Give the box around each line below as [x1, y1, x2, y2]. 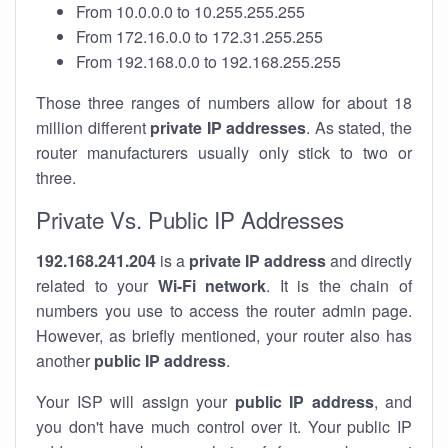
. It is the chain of [266, 274, 413, 297]
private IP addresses [150, 116, 307, 139]
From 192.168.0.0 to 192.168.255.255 [76, 50, 341, 73]
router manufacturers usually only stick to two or [36, 141, 412, 164]
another [36, 349, 94, 372]
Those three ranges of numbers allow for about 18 [36, 91, 412, 114]
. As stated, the [306, 116, 413, 139]
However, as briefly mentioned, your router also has [36, 324, 412, 347]
